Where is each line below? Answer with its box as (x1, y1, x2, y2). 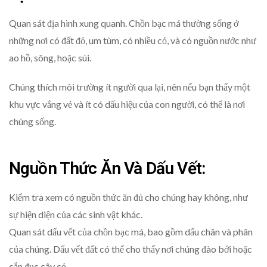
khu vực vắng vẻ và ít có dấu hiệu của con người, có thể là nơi (9, 98, 245, 110)
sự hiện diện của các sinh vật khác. (9, 209, 142, 221)
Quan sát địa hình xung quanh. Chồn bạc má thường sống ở (9, 17, 238, 29)
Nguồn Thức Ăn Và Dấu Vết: (9, 158, 206, 178)
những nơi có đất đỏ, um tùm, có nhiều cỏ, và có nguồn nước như (9, 35, 256, 46)
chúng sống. (9, 116, 56, 128)
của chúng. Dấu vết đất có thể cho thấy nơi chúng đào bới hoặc (9, 243, 252, 255)
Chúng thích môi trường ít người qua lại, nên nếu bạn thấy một (9, 81, 250, 93)
